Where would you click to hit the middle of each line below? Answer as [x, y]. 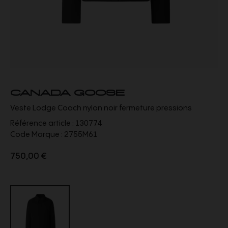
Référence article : [43, 123]
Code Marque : [36, 134]
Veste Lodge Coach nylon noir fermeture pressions [101, 108]
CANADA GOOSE [67, 92]
